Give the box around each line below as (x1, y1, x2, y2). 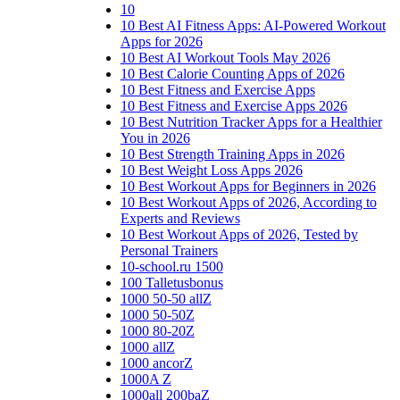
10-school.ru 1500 (120, 258, 223, 274)
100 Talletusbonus (120, 274, 223, 290)
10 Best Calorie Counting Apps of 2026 (120, 65, 345, 81)
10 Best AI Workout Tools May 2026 (120, 49, 330, 65)
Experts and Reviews (120, 210, 240, 226)
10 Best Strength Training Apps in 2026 (120, 146, 345, 162)
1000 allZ (120, 338, 175, 354)
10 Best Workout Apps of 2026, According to (120, 194, 377, 210)
